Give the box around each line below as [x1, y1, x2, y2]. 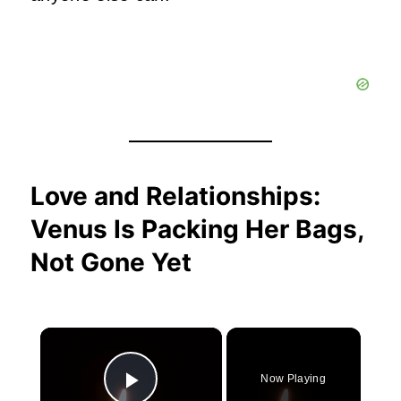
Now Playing [260, 371, 326, 385]
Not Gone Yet [30, 246, 192, 277]
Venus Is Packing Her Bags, [30, 213, 363, 244]
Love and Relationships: [30, 180, 320, 211]
